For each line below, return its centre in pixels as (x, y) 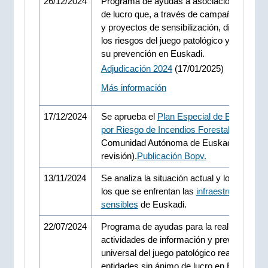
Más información (133, 88)
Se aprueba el (129, 116)
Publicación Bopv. (171, 156)
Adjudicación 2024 (136, 69)
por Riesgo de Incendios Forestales (170, 129)
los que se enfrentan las (148, 191)
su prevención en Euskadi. (153, 53)
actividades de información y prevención (179, 239)
